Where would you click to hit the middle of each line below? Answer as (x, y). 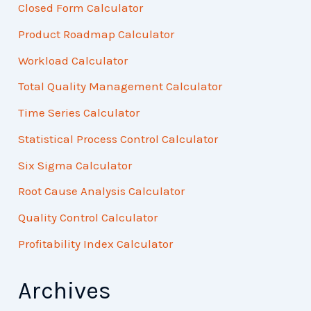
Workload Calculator (73, 60)
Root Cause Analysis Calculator (102, 191)
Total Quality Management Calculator (120, 86)
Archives (65, 291)
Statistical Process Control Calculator (118, 138)
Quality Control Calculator (88, 218)
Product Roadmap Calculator (96, 34)
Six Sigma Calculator (75, 165)
